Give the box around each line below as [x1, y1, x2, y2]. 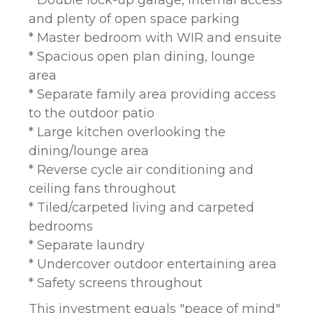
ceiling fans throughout [29, 181, 176, 196]
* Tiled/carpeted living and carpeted [29, 200, 254, 215]
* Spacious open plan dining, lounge [29, 49, 255, 64]
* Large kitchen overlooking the [29, 124, 226, 140]
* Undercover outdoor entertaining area [29, 256, 277, 272]
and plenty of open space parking [29, 11, 240, 27]
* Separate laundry [29, 238, 145, 253]
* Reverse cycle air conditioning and [29, 162, 254, 177]
